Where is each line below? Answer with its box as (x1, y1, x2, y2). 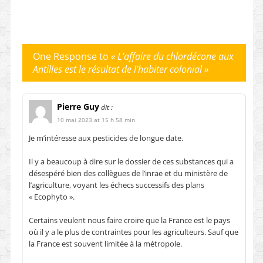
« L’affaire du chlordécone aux (110, 49, 234, 63)
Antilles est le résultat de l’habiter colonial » (32, 62, 208, 76)
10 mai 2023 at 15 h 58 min (56, 115, 135, 124)
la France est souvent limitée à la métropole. (28, 238, 182, 249)
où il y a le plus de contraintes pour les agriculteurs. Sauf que (28, 226, 238, 237)
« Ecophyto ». (28, 191, 75, 202)
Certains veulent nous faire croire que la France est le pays (28, 214, 230, 225)
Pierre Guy (56, 100, 99, 112)
